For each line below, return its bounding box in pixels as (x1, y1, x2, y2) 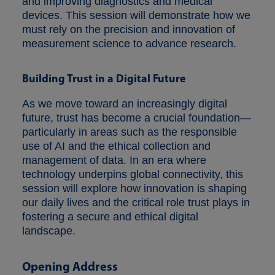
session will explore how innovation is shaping (22, 182, 247, 195)
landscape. (22, 224, 76, 237)
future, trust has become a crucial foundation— (22, 111, 251, 124)
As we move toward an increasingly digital (22, 97, 227, 110)
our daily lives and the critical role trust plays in (22, 196, 250, 209)
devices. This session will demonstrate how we (22, 9, 250, 21)
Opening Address (22, 258, 120, 274)
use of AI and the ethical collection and (22, 139, 211, 152)
